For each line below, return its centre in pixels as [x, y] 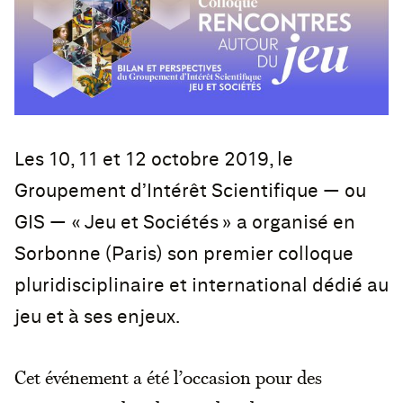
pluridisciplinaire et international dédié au [201, 285]
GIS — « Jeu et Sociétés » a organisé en [185, 222]
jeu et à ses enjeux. [97, 317]
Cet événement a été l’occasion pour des [168, 376]
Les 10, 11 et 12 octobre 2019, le [154, 159]
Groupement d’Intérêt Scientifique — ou [190, 191]
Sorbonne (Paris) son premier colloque [184, 254]
